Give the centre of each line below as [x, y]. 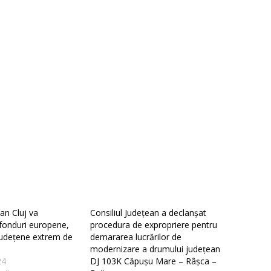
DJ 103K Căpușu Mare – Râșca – [153, 261]
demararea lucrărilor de [136, 237]
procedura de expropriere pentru [154, 225]
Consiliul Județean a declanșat [148, 213]
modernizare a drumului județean [155, 249]
